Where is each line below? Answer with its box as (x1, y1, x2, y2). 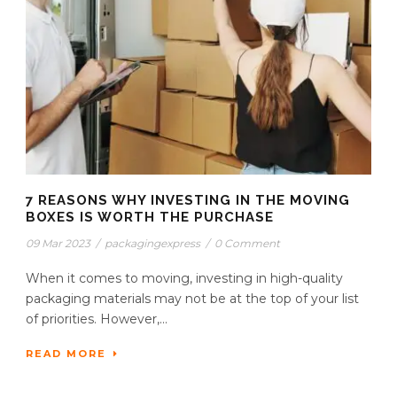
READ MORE (26, 346, 106, 360)
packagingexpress (105, 236, 200, 250)
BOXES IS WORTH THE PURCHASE (26, 208, 274, 225)
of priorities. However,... (26, 310, 167, 327)
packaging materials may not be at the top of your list (26, 290, 359, 307)
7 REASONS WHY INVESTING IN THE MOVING (26, 191, 350, 208)
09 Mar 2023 (26, 236, 90, 250)
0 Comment (214, 236, 280, 250)
